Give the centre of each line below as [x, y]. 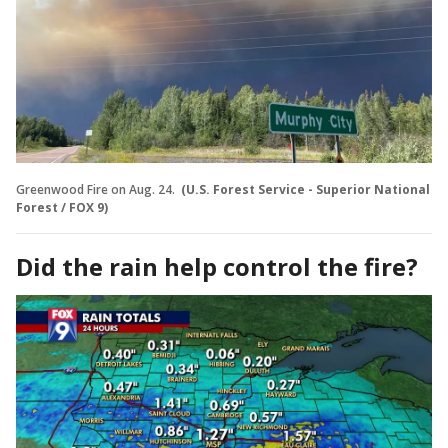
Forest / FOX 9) [62, 207]
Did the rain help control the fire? [220, 266]
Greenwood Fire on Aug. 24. [97, 189]
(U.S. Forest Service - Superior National [305, 189]
